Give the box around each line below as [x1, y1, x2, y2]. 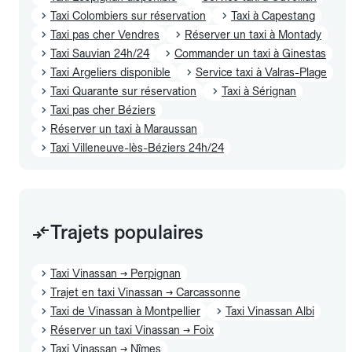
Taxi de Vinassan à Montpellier [50, 304, 200, 317]
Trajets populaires [50, 220, 203, 244]
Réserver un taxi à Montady [185, 27, 321, 41]
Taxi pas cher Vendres [50, 27, 159, 41]
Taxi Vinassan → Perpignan [50, 266, 181, 280]
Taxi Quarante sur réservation [50, 84, 196, 97]
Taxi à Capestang [231, 9, 315, 22]
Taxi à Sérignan [222, 84, 296, 97]
